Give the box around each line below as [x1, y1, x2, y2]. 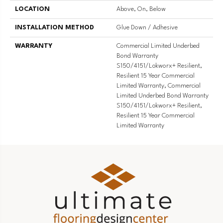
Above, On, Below [116, 6, 166, 13]
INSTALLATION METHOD [15, 24, 94, 31]
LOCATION [15, 6, 50, 13]
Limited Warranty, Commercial [116, 83, 201, 90]
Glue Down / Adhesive [116, 24, 178, 31]
